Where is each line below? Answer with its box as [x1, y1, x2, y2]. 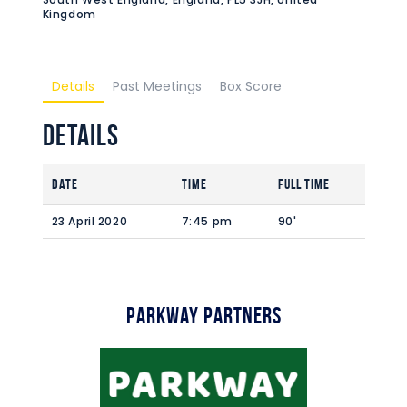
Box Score [219, 76, 282, 95]
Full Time [277, 175, 330, 192]
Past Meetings [112, 76, 202, 95]
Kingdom [42, 5, 96, 22]
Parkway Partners [125, 302, 282, 328]
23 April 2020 [51, 213, 128, 229]
